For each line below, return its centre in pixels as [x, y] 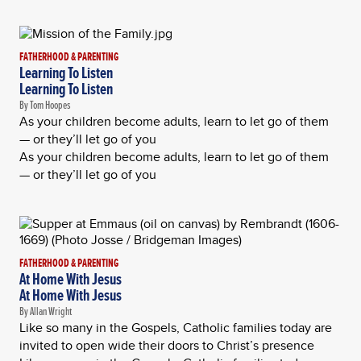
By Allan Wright [46, 311]
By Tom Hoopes [45, 105]
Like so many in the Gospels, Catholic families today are [176, 328]
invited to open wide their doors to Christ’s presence [167, 345]
